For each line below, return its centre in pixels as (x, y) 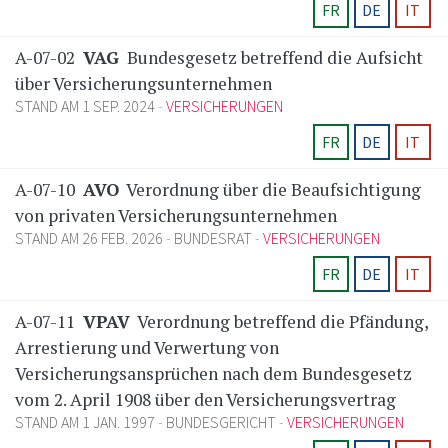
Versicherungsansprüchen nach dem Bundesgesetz (213, 374)
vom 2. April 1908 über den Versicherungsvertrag (205, 400)
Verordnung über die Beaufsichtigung (272, 190)
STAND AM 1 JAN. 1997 (86, 422)
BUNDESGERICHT (221, 422)
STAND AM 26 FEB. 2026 (90, 238)
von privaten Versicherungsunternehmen (176, 216)
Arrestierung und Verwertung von (147, 348)
